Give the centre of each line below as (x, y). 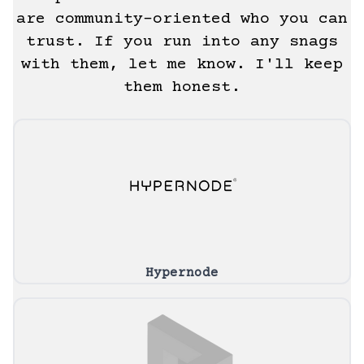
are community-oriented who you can (182, 19)
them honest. (182, 87)
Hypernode (182, 273)
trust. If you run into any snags (182, 41)
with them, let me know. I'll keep (182, 64)
